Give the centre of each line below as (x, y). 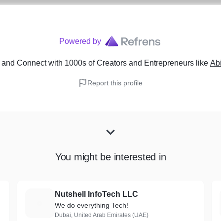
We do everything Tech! (91, 205)
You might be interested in (110, 157)
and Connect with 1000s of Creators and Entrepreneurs (98, 63)
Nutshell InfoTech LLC (96, 194)
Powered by (80, 41)
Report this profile (115, 83)
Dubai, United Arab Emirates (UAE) (101, 215)
